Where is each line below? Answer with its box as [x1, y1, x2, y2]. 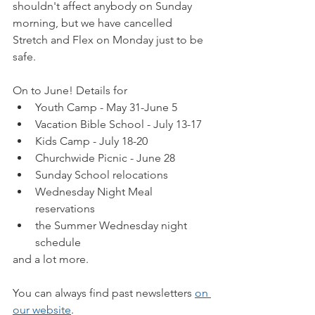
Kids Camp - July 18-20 [35, 134, 148, 148]
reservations [35, 202, 95, 215]
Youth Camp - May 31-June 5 [35, 101, 177, 114]
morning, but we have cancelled [13, 16, 175, 30]
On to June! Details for [13, 84, 127, 97]
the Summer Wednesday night [35, 219, 190, 232]
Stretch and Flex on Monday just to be [13, 33, 206, 46]
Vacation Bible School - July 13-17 [35, 117, 202, 131]
